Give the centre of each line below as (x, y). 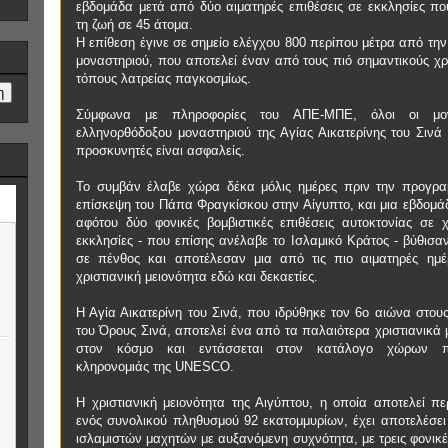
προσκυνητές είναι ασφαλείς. (160, 150)
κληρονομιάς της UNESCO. (155, 366)
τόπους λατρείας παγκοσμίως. (163, 78)
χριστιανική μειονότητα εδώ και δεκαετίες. (197, 276)
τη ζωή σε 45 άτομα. (134, 24)
